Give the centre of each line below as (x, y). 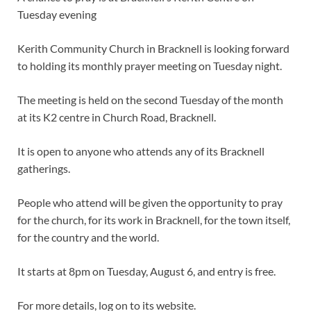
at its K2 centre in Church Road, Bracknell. (117, 117)
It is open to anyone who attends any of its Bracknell (141, 151)
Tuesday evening (57, 14)
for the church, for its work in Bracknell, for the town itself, (154, 219)
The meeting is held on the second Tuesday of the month (150, 99)
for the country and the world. (88, 237)
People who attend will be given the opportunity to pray (150, 202)
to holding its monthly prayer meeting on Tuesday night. (150, 65)
